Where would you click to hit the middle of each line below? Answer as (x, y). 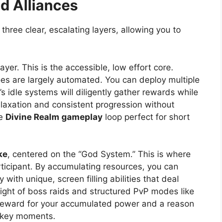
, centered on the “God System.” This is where (99, 154)
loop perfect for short (146, 117)
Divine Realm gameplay (54, 117)
